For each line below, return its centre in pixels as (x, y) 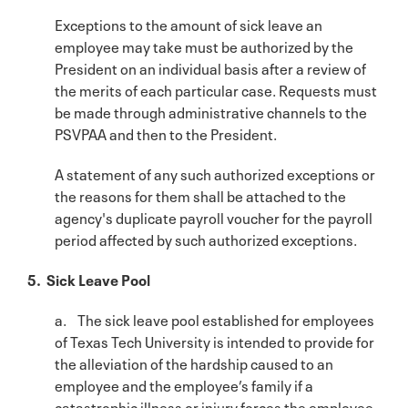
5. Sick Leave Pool (89, 278)
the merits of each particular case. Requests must (216, 89)
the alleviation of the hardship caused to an (194, 362)
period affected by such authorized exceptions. (206, 238)
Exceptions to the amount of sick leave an (189, 23)
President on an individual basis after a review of (210, 67)
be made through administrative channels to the (211, 111)
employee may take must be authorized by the (204, 45)
